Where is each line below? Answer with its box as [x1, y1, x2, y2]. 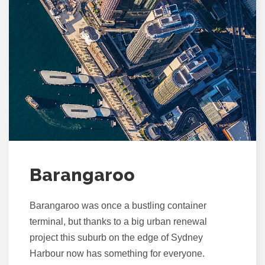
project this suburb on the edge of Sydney [30, 232, 203, 243]
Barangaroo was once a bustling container [30, 200, 206, 211]
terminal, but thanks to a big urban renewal [30, 216, 207, 227]
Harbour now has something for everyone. [30, 248, 205, 258]
